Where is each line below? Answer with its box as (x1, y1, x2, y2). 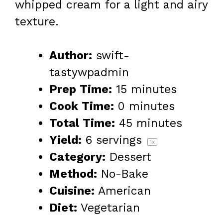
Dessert (110, 150, 151, 164)
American (98, 184, 151, 198)
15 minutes (116, 83, 177, 97)
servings (92, 133, 146, 147)
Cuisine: (49, 184, 95, 198)
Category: (49, 150, 106, 164)
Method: (49, 167, 97, 181)
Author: (49, 49, 92, 63)
